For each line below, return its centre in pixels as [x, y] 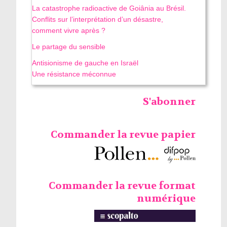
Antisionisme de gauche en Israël [85, 63]
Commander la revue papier [123, 135]
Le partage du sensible [69, 47]
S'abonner [169, 102]
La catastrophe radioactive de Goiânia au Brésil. [109, 8]
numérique [166, 198]
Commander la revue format [122, 185]
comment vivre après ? [69, 31]
